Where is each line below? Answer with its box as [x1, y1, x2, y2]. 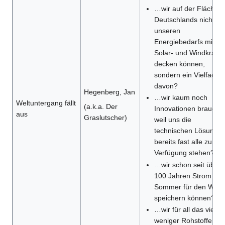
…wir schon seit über [154, 160, 221, 169]
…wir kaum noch [154, 93, 207, 102]
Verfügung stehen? [154, 149, 214, 157]
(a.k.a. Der [83, 102, 118, 111]
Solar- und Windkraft [154, 49, 219, 57]
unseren [154, 27, 180, 35]
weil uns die [154, 116, 191, 124]
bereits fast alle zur [154, 138, 214, 146]
